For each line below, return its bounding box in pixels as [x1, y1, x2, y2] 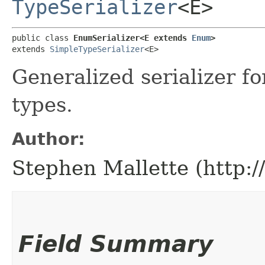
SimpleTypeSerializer [50, 44, 144, 54]
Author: [12, 128, 85, 149]
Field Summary [18, 230, 213, 257]
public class [12, 33, 73, 43]
